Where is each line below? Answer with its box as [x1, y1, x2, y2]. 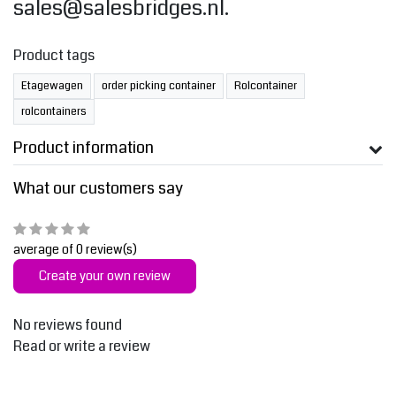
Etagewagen [21, 78, 83, 95]
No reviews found [13, 315, 122, 336]
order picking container [102, 78, 216, 95]
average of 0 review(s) [13, 240, 137, 259]
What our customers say [13, 177, 183, 201]
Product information [13, 136, 154, 160]
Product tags [13, 45, 95, 66]
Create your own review [39, 267, 171, 286]
